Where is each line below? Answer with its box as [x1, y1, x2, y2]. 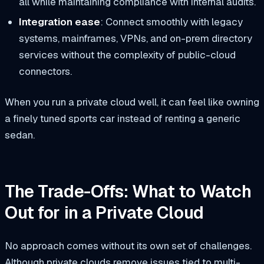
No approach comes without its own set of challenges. [5, 239, 252, 252]
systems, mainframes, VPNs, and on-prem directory [18, 32, 252, 45]
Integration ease [18, 15, 100, 29]
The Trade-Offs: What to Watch [5, 180, 252, 203]
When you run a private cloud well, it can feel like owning [5, 95, 259, 109]
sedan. [5, 128, 35, 142]
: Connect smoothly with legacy [100, 15, 243, 29]
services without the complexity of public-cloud [18, 48, 236, 62]
